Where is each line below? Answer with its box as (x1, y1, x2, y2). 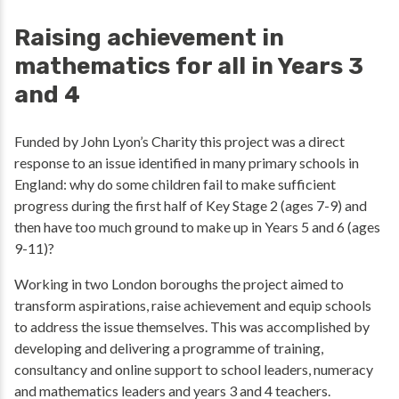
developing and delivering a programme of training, (14, 339, 323, 357)
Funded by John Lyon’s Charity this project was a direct (14, 133, 345, 151)
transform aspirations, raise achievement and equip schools (14, 297, 371, 314)
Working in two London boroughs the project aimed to (14, 275, 344, 293)
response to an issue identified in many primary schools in (14, 154, 359, 172)
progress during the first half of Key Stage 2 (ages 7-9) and (14, 197, 367, 215)
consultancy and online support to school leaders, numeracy (14, 361, 373, 379)
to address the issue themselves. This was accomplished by (14, 318, 370, 336)
